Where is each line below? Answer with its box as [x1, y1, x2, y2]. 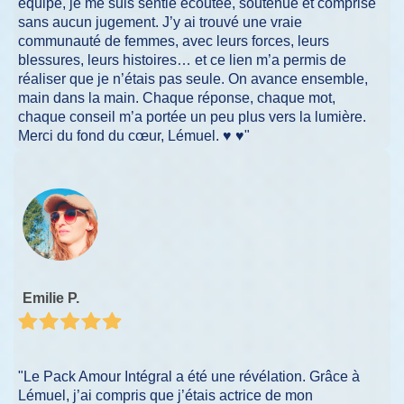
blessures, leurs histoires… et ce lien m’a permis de [18, 51, 346, 68]
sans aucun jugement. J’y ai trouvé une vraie [18, 14, 302, 30]
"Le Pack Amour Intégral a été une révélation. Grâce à [18, 369, 360, 385]
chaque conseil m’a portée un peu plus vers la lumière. [18, 108, 366, 124]
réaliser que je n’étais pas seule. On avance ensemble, [18, 70, 368, 87]
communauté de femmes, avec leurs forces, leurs [18, 32, 329, 49]
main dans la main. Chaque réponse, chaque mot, [18, 89, 335, 106]
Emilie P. [23, 289, 79, 306]
